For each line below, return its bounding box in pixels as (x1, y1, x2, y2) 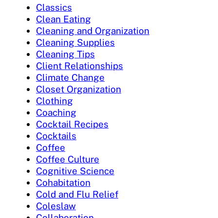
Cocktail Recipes (36, 119, 109, 130)
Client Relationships (36, 60, 123, 72)
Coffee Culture (36, 154, 99, 165)
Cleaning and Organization (36, 25, 149, 36)
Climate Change (36, 72, 105, 83)
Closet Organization (36, 84, 121, 95)
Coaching (36, 107, 76, 118)
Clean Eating (36, 14, 91, 25)
